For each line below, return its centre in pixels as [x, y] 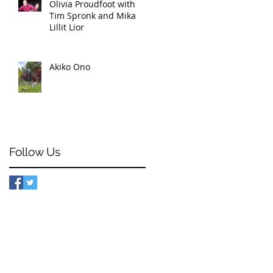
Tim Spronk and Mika [93, 16]
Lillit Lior [67, 27]
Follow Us [35, 152]
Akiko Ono [70, 67]
